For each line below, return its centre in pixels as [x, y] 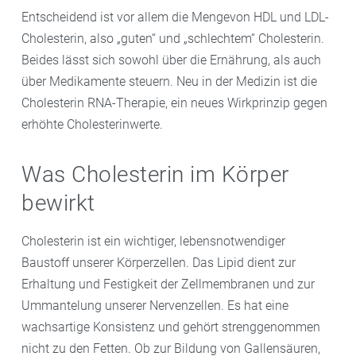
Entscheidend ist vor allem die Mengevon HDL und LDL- [175, 17]
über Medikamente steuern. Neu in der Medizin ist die [169, 81]
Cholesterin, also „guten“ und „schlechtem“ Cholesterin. [173, 39]
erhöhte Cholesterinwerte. [92, 124]
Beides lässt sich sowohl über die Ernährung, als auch [171, 60]
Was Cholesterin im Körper [155, 174]
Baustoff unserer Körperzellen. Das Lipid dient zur [159, 262]
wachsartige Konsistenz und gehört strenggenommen [171, 327]
